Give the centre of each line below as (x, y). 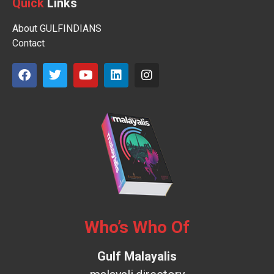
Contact (28, 43)
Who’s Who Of (137, 227)
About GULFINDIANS (57, 29)
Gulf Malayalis (137, 256)
